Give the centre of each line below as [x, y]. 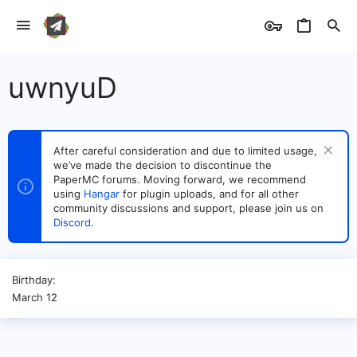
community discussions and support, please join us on [188, 208]
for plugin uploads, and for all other [209, 194]
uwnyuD [63, 88]
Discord [72, 222]
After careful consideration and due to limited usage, [185, 151]
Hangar [102, 194]
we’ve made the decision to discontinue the [163, 165]
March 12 [35, 297]
